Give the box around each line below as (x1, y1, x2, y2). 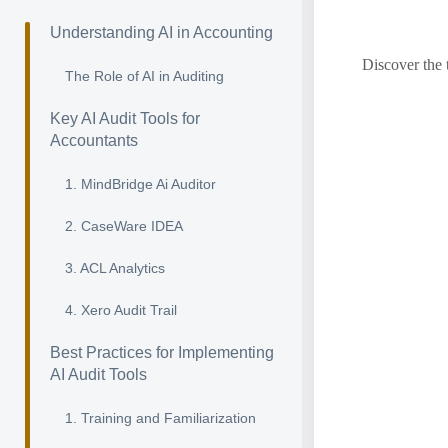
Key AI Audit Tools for (50, 110, 200, 127)
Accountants (50, 132, 138, 149)
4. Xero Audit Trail (65, 302, 177, 318)
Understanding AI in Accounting (50, 24, 273, 41)
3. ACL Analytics (65, 260, 165, 276)
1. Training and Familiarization (65, 410, 256, 426)
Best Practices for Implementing (50, 344, 274, 361)
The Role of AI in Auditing (65, 68, 224, 84)
